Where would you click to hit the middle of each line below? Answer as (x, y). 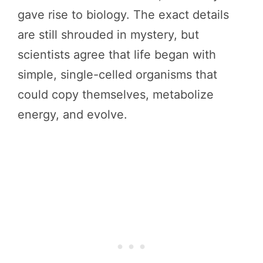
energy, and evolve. (73, 114)
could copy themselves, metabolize (116, 95)
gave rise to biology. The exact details (123, 15)
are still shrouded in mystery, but (108, 35)
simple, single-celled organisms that (117, 75)
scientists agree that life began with (117, 55)
